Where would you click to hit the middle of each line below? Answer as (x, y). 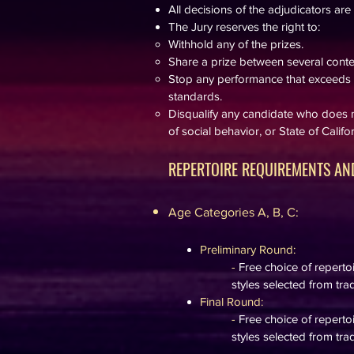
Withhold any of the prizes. (236, 44)
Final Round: (232, 301)
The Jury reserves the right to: (244, 26)
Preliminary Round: (248, 249)
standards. (195, 96)
